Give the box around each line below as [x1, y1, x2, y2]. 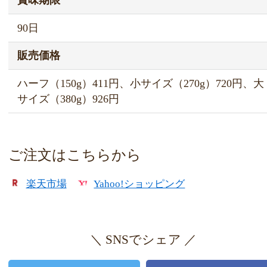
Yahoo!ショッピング [94, 178, 185, 190]
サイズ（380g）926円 [17, 93, 120, 105]
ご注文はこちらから [8, 147, 142, 163]
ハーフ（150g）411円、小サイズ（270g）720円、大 [17, 77, 265, 90]
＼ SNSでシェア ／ [89, 232, 197, 247]
